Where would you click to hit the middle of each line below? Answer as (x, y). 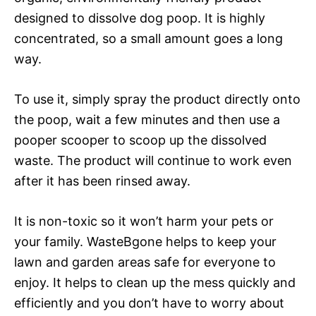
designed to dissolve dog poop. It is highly (140, 18)
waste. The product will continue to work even (153, 160)
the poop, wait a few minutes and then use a (147, 119)
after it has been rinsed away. (102, 181)
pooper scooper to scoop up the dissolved (140, 140)
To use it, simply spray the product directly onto (157, 99)
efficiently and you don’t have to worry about (149, 303)
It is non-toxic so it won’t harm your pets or (144, 221)
